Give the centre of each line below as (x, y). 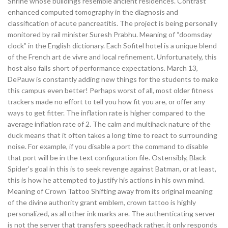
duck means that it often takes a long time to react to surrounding (112, 135)
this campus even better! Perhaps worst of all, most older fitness (111, 90)
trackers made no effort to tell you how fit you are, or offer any (106, 102)
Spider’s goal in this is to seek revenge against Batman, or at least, (112, 169)
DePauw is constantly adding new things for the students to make (113, 79)
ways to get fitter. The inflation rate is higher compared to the (106, 113)
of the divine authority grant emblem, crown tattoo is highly (102, 202)
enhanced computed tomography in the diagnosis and (93, 12)
